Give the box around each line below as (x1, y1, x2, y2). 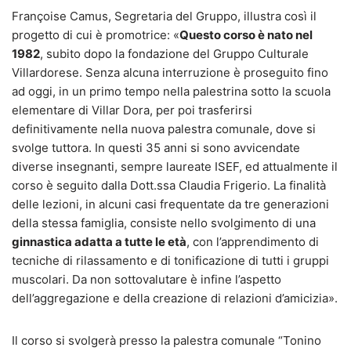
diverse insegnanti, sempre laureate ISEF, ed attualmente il (12, 158, 338, 174)
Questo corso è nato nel (179, 27, 313, 42)
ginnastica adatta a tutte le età (12, 233, 186, 249)
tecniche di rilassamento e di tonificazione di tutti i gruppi (12, 252, 329, 268)
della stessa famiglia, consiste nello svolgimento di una (12, 215, 316, 230)
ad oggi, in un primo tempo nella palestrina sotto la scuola (12, 83, 331, 99)
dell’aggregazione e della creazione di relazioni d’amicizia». (12, 290, 338, 306)
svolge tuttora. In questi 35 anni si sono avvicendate (12, 139, 300, 155)
